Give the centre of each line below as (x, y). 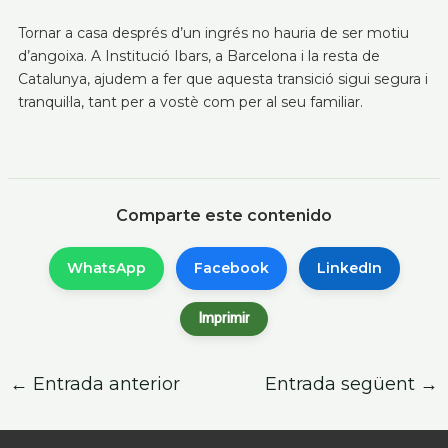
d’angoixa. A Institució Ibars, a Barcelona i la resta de (198, 56)
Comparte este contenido (224, 215)
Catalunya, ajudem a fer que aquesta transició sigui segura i (222, 79)
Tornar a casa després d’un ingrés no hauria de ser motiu (213, 33)
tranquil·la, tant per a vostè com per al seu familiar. (190, 102)
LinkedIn (349, 268)
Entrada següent (343, 384)
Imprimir (224, 318)
